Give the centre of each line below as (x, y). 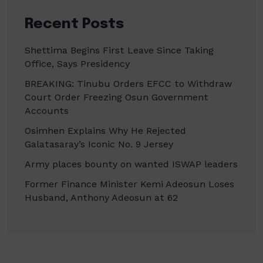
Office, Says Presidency (77, 63)
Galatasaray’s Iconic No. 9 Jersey (99, 144)
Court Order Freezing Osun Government (117, 97)
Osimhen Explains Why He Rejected (105, 130)
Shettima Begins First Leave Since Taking (119, 50)
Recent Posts (74, 24)
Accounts (47, 110)
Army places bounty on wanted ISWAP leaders (131, 164)
